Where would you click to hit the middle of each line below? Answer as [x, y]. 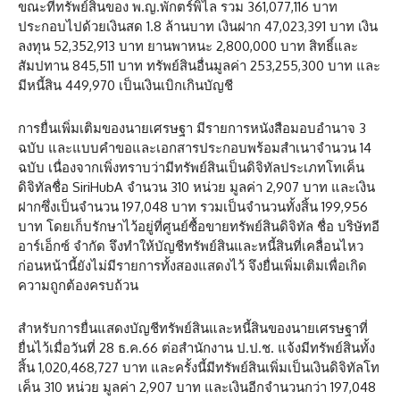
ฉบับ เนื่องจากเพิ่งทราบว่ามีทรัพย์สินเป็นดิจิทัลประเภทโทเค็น [191, 168]
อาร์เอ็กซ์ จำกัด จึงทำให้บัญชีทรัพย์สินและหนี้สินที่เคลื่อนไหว [191, 246]
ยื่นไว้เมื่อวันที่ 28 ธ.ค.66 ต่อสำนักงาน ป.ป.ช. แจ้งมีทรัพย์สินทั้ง [196, 348]
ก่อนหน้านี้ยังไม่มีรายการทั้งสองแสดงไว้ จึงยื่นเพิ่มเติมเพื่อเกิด [192, 266]
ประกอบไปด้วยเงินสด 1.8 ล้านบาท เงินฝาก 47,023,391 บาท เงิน [198, 27]
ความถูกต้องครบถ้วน [78, 286]
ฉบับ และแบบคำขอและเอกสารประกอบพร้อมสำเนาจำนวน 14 [195, 148]
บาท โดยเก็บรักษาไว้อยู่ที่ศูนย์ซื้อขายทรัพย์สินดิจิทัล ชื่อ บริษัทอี [199, 227]
